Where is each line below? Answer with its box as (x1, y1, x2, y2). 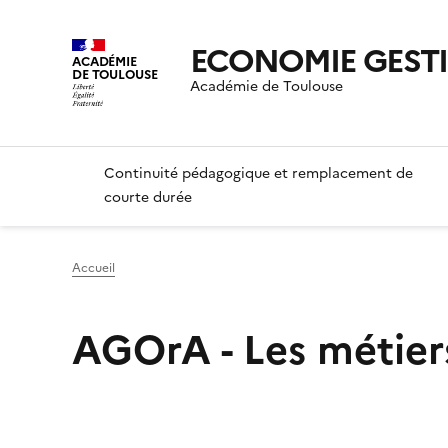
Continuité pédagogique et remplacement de (104, 163, 413, 185)
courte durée (104, 187, 192, 209)
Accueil (72, 259, 115, 278)
